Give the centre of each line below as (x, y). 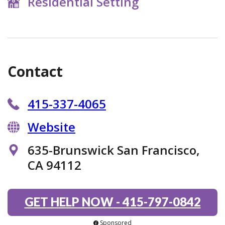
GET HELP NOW (69, 202)
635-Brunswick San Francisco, (114, 150)
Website (51, 127)
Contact (35, 72)
